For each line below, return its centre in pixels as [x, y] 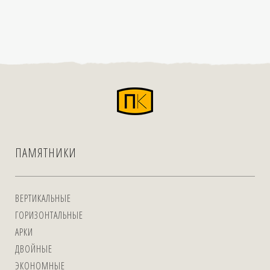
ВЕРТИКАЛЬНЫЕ [43, 198]
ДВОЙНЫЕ [34, 249]
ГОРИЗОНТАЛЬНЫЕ [49, 215]
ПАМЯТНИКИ [46, 153]
